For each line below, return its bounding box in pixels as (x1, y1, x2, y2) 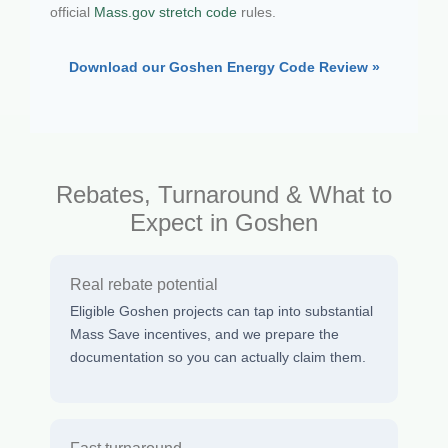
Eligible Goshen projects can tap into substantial (70, 303, 373, 320)
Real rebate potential (70, 276, 218, 294)
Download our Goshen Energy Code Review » (68, 58, 380, 75)
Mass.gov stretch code (94, 3, 237, 20)
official (50, 3, 94, 20)
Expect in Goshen (130, 209, 318, 237)
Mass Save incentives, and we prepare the (70, 326, 339, 343)
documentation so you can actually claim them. (70, 349, 366, 366)
